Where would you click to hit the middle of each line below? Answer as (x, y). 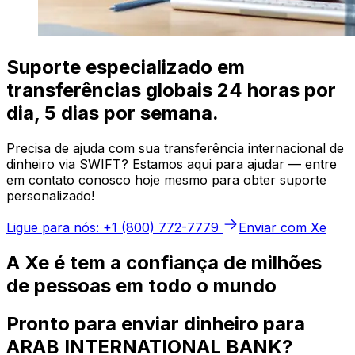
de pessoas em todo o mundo (141, 285)
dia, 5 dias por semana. (113, 113)
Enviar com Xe (282, 227)
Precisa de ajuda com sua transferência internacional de (175, 148)
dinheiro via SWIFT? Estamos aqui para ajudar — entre (172, 164)
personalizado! (50, 195)
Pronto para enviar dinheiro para (156, 324)
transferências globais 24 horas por (171, 90)
